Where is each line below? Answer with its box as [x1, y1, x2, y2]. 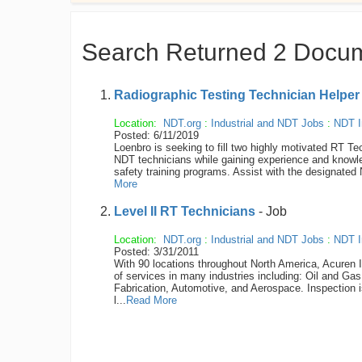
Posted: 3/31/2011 [114, 246, 199, 258]
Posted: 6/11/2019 [114, 129, 199, 141]
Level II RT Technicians [114, 204, 255, 218]
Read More [126, 294, 177, 306]
